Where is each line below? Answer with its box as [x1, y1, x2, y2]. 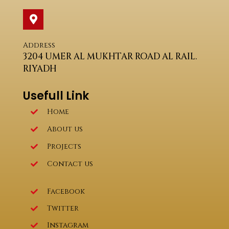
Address [23, 40, 55, 51]
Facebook [47, 187, 85, 197]
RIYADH [23, 63, 57, 75]
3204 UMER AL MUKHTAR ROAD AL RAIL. [23, 51, 197, 63]
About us [47, 124, 83, 134]
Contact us [47, 159, 93, 169]
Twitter [47, 203, 79, 214]
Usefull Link [23, 88, 89, 104]
